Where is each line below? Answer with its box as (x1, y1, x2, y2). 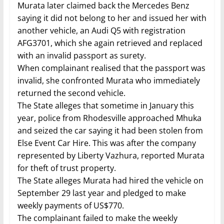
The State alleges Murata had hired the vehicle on (17, 175, 203, 186)
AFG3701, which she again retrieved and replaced (17, 37, 202, 49)
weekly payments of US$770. (17, 200, 124, 211)
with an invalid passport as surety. (17, 50, 146, 61)
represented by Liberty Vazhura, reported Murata (17, 150, 204, 161)
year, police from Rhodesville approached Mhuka (17, 112, 201, 124)
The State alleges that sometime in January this (17, 100, 194, 111)
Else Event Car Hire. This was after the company (17, 137, 196, 149)
